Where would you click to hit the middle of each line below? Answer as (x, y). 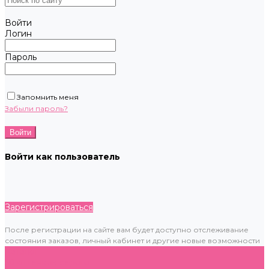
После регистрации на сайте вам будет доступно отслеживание (127, 230)
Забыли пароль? (36, 108)
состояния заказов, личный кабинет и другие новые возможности (132, 240)
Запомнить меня (48, 97)
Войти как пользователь (62, 157)
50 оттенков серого (47, 262)
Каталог (22, 252)
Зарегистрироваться (49, 207)
